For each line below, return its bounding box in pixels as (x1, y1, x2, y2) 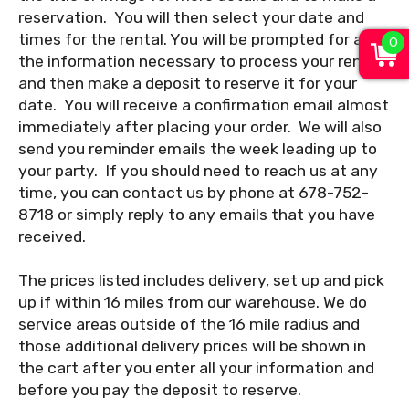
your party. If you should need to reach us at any (18, 161, 378, 180)
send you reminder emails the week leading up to (18, 139, 377, 158)
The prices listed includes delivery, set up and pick (18, 270, 384, 289)
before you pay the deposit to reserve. (18, 380, 301, 399)
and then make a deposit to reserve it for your (18, 73, 357, 92)
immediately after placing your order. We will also (18, 117, 382, 136)
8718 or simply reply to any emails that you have (18, 204, 375, 224)
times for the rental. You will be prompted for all (18, 29, 370, 48)
